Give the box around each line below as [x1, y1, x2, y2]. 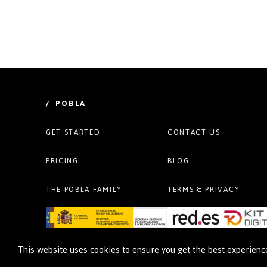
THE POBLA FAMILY [46, 182, 122, 197]
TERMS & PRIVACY [167, 182, 240, 197]
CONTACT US [167, 125, 221, 139]
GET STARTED [46, 125, 101, 139]
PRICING [46, 153, 79, 168]
